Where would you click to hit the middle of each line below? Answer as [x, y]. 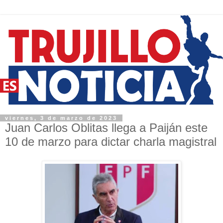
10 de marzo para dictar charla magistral [111, 141]
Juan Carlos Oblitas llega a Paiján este [106, 127]
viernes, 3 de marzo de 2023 [61, 118]
